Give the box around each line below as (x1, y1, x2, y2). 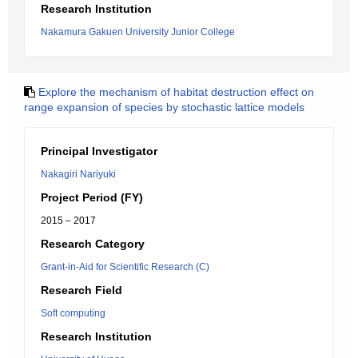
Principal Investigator (41, 145, 157, 157)
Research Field (41, 284, 122, 296)
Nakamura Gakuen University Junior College (41, 26, 235, 38)
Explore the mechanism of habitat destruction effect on (38, 86, 314, 98)
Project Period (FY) (41, 191, 143, 204)
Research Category (41, 237, 145, 250)
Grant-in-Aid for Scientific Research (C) (41, 261, 209, 272)
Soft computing (41, 308, 105, 319)
